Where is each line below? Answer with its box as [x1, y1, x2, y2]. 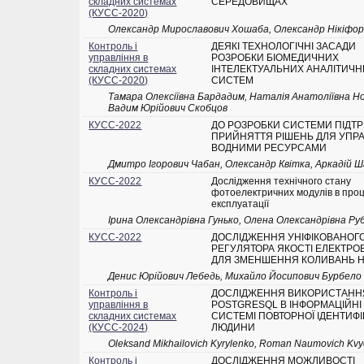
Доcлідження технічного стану [211, 175, 352, 188]
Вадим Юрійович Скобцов [108, 102, 228, 115]
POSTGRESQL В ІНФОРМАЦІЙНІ [211, 299, 362, 311]
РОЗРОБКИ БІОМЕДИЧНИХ [211, 52, 340, 64]
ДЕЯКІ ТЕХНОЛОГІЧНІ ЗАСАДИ [211, 41, 357, 53]
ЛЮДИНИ [211, 322, 256, 334]
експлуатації [211, 198, 270, 210]
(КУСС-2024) [89, 322, 149, 334]
